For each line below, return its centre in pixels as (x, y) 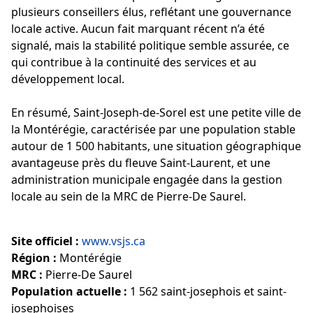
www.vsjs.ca (114, 241)
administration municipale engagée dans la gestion (147, 179)
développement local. (68, 79)
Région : (34, 257)
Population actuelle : (69, 291)
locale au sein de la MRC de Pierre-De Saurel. (129, 196)
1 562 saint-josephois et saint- (207, 291)
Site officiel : (45, 241)
